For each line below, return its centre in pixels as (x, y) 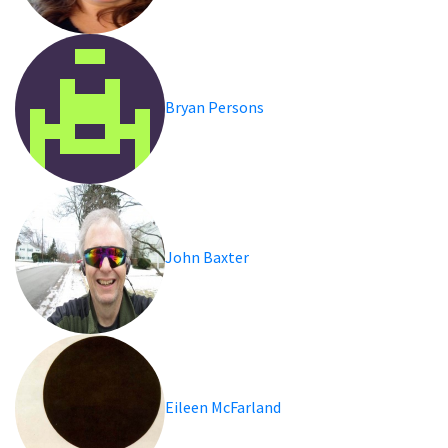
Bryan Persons (215, 106)
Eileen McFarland (224, 406)
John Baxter (208, 256)
